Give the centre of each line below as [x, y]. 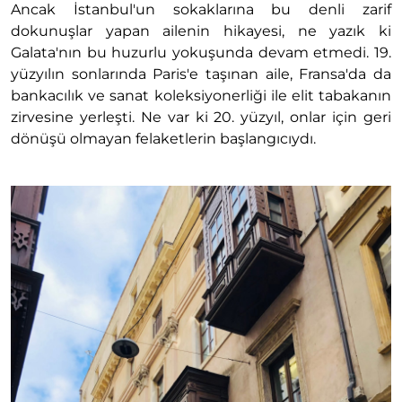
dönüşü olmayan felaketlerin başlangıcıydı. [163, 139]
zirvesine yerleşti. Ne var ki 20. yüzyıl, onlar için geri [201, 118]
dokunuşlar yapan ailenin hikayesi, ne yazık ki [201, 31]
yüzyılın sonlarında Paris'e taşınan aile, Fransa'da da [201, 74]
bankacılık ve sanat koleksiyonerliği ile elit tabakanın [201, 96]
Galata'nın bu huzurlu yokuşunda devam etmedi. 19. [201, 53]
